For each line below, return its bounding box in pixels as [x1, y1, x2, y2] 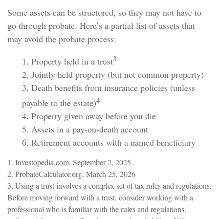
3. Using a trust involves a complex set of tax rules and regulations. [7, 180, 212, 191]
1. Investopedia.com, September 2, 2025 [7, 157, 131, 167]
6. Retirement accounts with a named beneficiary [22, 136, 196, 148]
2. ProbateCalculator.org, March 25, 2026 [7, 169, 135, 179]
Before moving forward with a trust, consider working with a [7, 192, 193, 202]
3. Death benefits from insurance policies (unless [22, 82, 195, 93]
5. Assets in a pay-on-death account [22, 123, 148, 135]
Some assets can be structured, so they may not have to [7, 6, 201, 18]
